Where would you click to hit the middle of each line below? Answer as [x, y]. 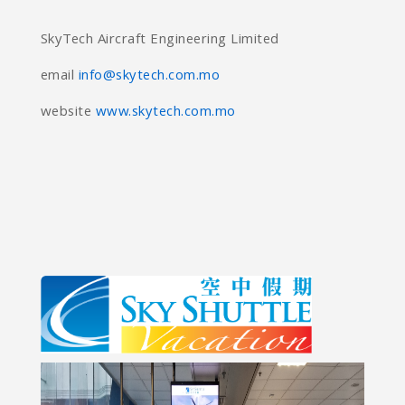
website [68, 113]
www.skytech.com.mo [165, 113]
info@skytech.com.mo [149, 77]
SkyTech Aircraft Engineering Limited [172, 41]
